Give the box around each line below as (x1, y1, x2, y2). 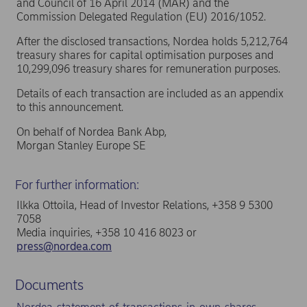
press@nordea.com (16, 239, 112, 253)
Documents (14, 276, 84, 294)
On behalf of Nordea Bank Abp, (16, 125, 167, 138)
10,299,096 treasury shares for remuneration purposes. (16, 62, 280, 75)
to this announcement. (16, 101, 123, 114)
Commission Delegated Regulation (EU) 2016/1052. (16, 10, 266, 23)
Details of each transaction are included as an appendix (16, 87, 284, 100)
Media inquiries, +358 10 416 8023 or (16, 225, 197, 239)
